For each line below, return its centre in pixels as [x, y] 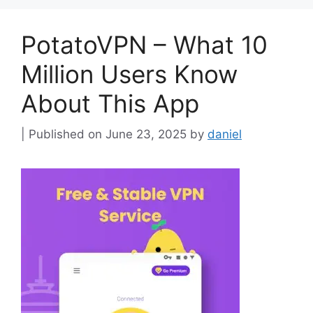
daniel [225, 134]
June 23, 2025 [146, 134]
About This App [110, 103]
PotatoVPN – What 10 [144, 44]
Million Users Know [129, 74]
